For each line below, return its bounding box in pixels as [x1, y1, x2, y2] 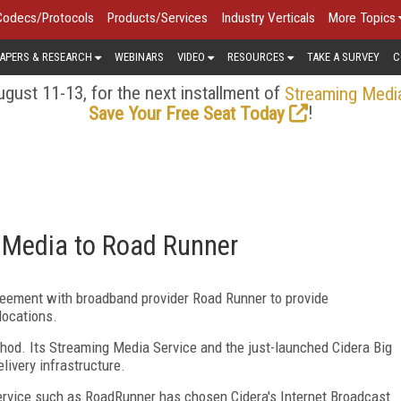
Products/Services [107, 10, 208, 26]
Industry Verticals [221, 10, 315, 26]
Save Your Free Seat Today [88, 102, 285, 124]
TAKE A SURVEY [307, 49, 380, 64]
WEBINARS [115, 49, 164, 64]
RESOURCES [227, 49, 285, 64]
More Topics [328, 10, 396, 26]
